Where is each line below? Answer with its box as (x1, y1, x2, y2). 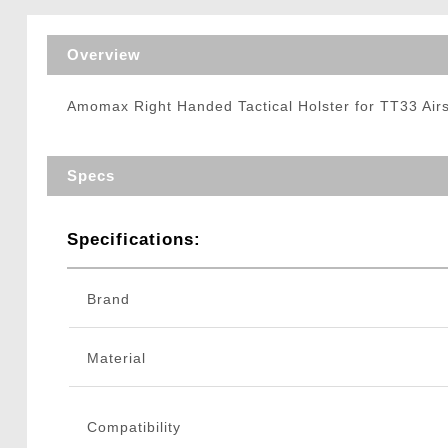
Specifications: (66, 230, 201, 250)
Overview (66, 46, 141, 64)
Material (86, 350, 146, 367)
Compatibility (86, 419, 181, 436)
